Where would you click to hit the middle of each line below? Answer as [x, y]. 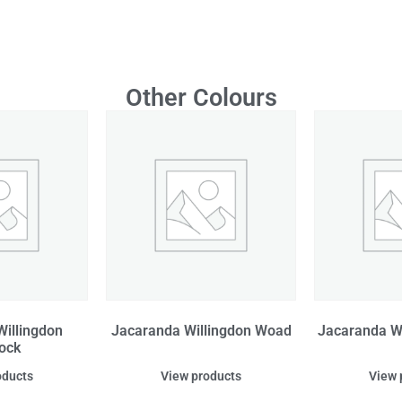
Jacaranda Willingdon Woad [201, 331]
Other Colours [201, 98]
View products [201, 376]
